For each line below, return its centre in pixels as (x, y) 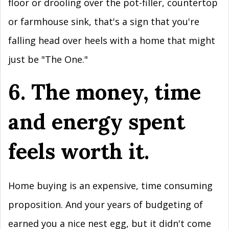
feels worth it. (79, 151)
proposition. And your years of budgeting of (106, 204)
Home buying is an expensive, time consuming (110, 186)
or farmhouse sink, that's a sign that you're (104, 21)
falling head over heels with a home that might (112, 40)
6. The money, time (105, 92)
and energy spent (97, 121)
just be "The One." (48, 59)
